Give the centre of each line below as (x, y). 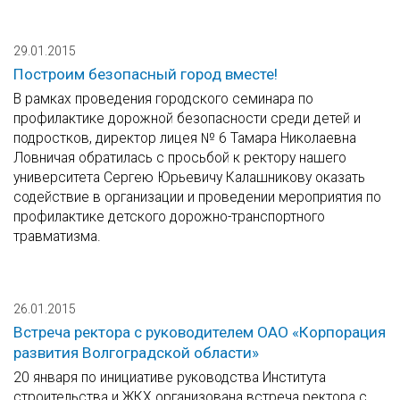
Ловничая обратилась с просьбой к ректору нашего (180, 158)
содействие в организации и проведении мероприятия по (197, 197)
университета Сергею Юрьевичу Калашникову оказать (189, 178)
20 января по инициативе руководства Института (170, 378)
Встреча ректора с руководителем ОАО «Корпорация (200, 333)
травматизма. (57, 237)
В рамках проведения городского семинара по (163, 99)
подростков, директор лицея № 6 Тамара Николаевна (185, 138)
